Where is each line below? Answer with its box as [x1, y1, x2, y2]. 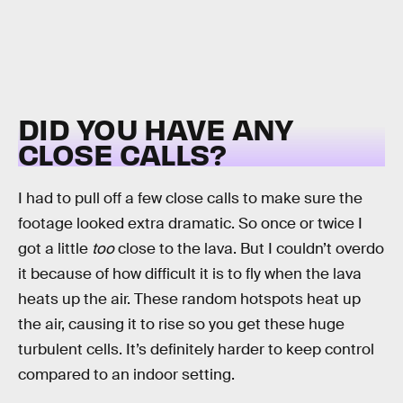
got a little [18, 238, 92, 258]
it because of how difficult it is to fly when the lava [18, 264, 362, 283]
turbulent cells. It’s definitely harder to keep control [18, 339, 374, 359]
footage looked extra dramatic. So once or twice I [18, 213, 363, 233]
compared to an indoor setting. [18, 364, 235, 384]
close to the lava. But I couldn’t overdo [114, 238, 384, 258]
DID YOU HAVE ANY [18, 110, 293, 148]
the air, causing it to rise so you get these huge [18, 314, 345, 334]
